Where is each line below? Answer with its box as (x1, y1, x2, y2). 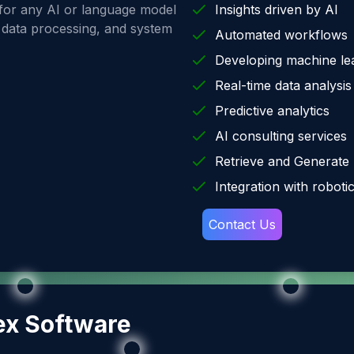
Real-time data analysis (215, 77, 352, 93)
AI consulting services (215, 128, 347, 144)
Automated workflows (215, 27, 348, 43)
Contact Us (209, 217, 276, 232)
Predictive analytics (215, 103, 330, 119)
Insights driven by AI (215, 2, 338, 17)
